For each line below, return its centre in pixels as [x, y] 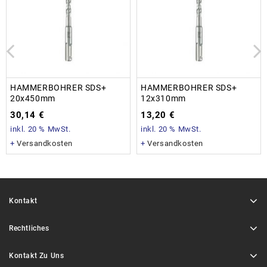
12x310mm [163, 99]
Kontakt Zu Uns [37, 256]
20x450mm [33, 99]
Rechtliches [29, 229]
